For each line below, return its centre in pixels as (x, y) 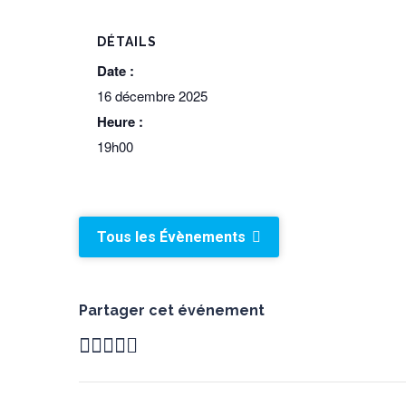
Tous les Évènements (173, 237)
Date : (116, 71)
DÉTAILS (127, 42)
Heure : (120, 121)
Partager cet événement (172, 310)
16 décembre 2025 (152, 96)
